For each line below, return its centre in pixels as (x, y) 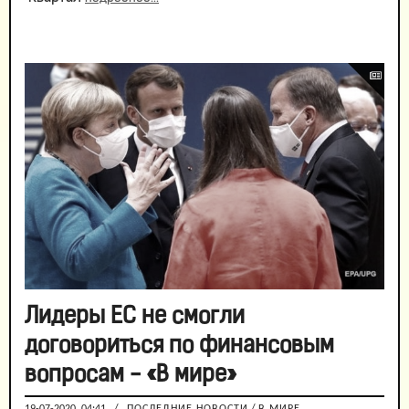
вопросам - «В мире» (131, 376)
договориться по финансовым (179, 347)
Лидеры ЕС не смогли (135, 318)
